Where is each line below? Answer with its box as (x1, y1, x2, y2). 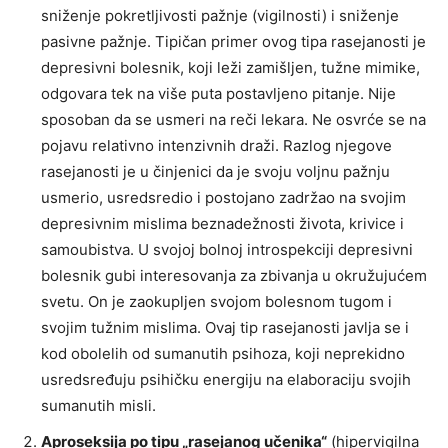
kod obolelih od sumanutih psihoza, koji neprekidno (41, 344, 405, 364)
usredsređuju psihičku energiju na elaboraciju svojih (41, 370, 411, 390)
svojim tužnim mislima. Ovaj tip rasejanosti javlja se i (41, 318, 409, 338)
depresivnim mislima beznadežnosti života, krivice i (41, 214, 404, 234)
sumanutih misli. (41, 396, 156, 416)
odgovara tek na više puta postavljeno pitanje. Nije (41, 84, 396, 104)
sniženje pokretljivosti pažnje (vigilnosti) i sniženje (41, 6, 399, 26)
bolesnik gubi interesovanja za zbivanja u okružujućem (41, 266, 427, 286)
